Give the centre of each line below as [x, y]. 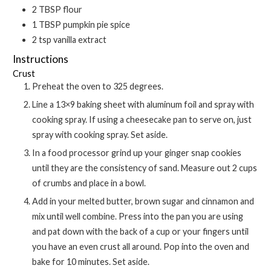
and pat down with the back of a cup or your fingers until [141, 231]
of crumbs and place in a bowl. [89, 183]
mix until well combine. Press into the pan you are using [138, 216]
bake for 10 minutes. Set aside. [91, 261]
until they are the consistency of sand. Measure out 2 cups [145, 168]
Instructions [41, 59]
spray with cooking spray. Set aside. [100, 134]
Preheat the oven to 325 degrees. [101, 86]
